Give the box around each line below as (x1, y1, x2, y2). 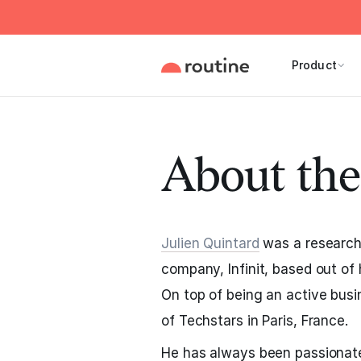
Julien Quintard (161, 235, 259, 251)
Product (292, 58, 337, 72)
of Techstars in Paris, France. (161, 313, 348, 329)
